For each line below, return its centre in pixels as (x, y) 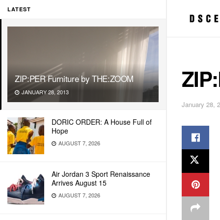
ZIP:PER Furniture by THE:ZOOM (74, 78)
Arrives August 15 (79, 183)
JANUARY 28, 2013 (44, 92)
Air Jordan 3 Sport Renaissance (101, 174)
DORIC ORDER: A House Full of (102, 122)
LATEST (19, 9)
